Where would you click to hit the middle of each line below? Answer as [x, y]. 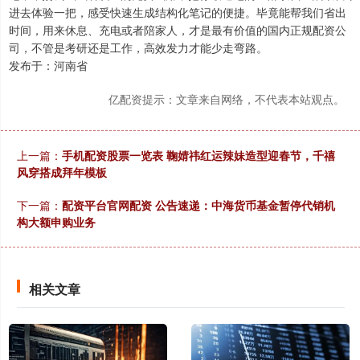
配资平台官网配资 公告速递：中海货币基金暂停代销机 [198, 205]
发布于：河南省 [48, 65]
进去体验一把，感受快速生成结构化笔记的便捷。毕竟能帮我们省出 [178, 12]
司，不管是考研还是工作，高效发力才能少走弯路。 [138, 48]
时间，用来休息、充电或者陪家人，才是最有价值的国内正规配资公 [178, 30]
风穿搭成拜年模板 [62, 172]
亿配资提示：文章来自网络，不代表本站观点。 [227, 99]
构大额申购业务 [56, 222]
